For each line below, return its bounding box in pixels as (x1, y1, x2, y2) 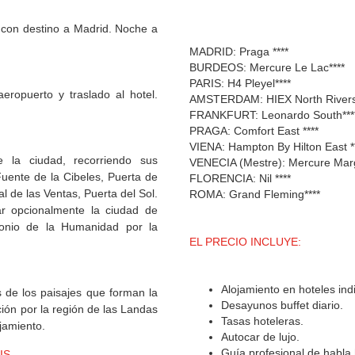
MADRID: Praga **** (189, 45, 288, 59)
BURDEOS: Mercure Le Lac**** (189, 61, 345, 74)
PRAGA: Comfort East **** (189, 124, 319, 138)
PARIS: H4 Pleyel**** (189, 77, 291, 90)
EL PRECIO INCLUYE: (189, 235, 301, 249)
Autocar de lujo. (221, 330, 300, 344)
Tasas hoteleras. (221, 315, 303, 328)
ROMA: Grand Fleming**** (189, 188, 320, 201)
